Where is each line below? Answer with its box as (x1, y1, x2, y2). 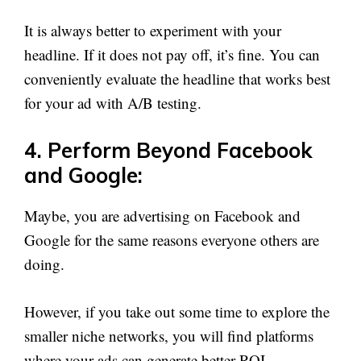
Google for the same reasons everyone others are (24, 230, 319, 250)
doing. (24, 254, 64, 274)
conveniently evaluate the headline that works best (24, 68, 330, 89)
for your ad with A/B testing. (24, 92, 201, 113)
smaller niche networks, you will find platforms (24, 325, 313, 346)
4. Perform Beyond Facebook (24, 137, 313, 164)
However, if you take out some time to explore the (24, 301, 330, 322)
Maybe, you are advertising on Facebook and (24, 205, 301, 226)
